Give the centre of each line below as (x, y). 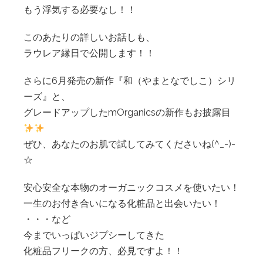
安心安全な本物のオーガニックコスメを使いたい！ (131, 188)
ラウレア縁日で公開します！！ (89, 53)
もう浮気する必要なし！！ (80, 10)
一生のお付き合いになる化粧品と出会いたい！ (122, 203)
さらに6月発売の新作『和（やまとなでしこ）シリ (130, 81)
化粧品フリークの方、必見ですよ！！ (103, 251)
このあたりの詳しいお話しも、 (89, 37)
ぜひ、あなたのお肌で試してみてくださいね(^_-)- (129, 144)
